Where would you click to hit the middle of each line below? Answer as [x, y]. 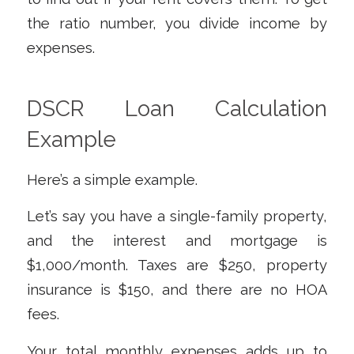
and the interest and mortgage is [177, 241]
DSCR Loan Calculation [177, 108]
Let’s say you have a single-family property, [177, 217]
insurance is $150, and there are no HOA [177, 290]
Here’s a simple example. [112, 179]
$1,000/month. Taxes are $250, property [177, 265]
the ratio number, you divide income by [177, 23]
